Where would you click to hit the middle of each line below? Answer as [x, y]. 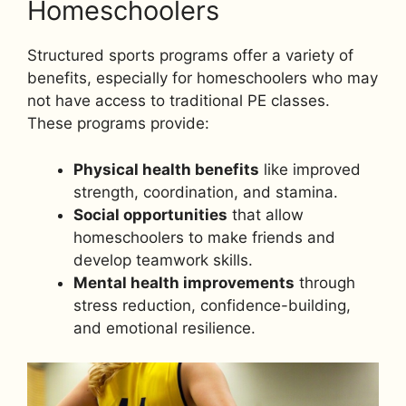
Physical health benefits [166, 169]
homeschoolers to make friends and [204, 237]
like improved [310, 169]
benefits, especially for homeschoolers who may [203, 78]
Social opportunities [150, 214]
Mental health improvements [184, 282]
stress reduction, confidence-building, [212, 305]
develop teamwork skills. [163, 260]
